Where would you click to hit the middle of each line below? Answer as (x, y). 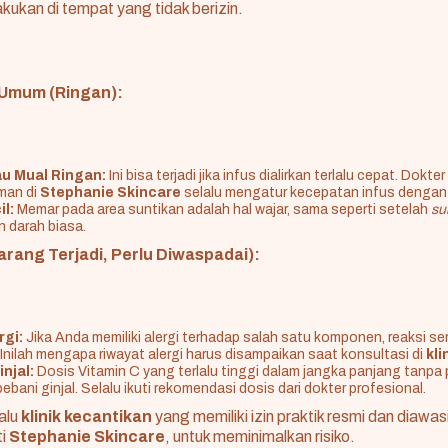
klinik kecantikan (86, 417)
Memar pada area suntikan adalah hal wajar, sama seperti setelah (222, 210)
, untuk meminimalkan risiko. (260, 437)
